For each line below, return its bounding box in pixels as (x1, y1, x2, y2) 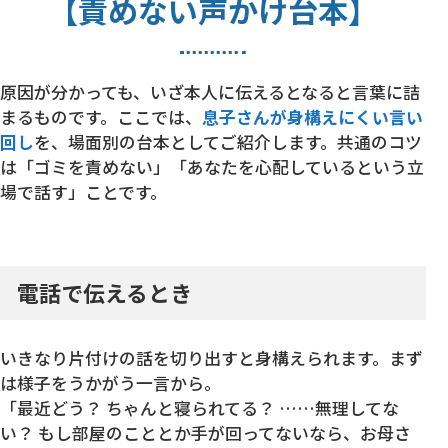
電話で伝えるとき (17, 276, 193, 308)
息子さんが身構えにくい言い (202, 105, 423, 130)
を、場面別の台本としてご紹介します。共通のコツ (34, 130, 422, 155)
